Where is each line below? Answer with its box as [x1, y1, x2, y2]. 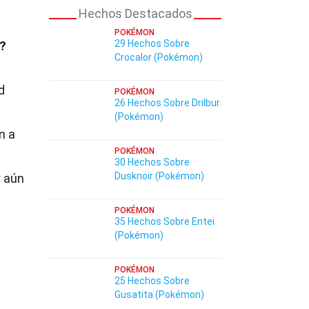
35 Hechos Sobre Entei [114, 216, 215, 227]
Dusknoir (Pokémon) [114, 170, 204, 181]
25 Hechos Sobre [114, 275, 190, 286]
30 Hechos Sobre [114, 157, 190, 168]
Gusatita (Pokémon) [114, 289, 204, 300]
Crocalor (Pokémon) [114, 52, 203, 63]
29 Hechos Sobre [114, 38, 190, 49]
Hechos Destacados [78, 6, 192, 21]
